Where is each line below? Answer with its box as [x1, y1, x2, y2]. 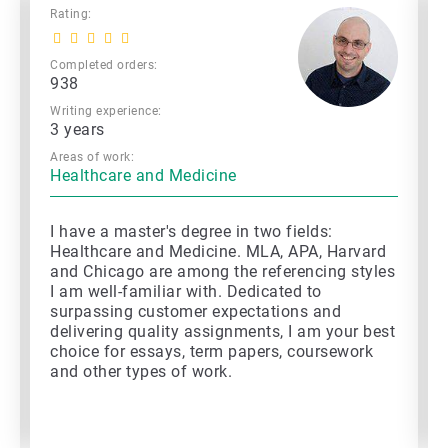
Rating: [50, 7, 92, 22]
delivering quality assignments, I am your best [50, 322, 395, 342]
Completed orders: [50, 58, 158, 73]
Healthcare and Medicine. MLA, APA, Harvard [50, 242, 386, 262]
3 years [50, 120, 105, 140]
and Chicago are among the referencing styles [50, 262, 395, 282]
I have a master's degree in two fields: [50, 222, 333, 242]
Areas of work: [50, 150, 134, 165]
